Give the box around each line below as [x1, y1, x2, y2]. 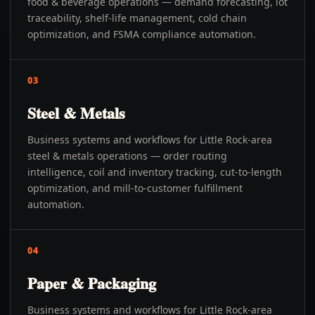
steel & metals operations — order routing [27, 149, 227, 162]
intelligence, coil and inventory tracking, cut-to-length [27, 165, 282, 179]
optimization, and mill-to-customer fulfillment [27, 181, 243, 195]
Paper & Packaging [27, 271, 156, 295]
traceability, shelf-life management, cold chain [27, 11, 247, 25]
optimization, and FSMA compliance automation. [27, 27, 256, 41]
